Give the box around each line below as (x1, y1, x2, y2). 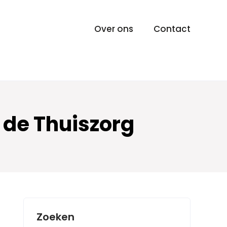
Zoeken (36, 210, 74, 224)
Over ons (94, 23, 133, 35)
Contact (154, 23, 191, 35)
